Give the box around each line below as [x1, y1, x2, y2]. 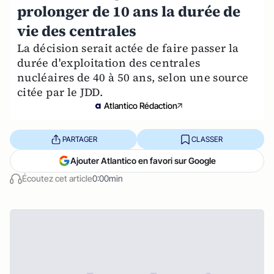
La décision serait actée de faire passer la [17, 40, 239, 56]
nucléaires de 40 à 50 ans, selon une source [17, 70, 249, 85]
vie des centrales [17, 21, 136, 41]
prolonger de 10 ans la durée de [17, 1, 240, 21]
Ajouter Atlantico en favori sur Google [70, 155, 216, 166]
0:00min [92, 173, 123, 183]
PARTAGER [62, 134, 97, 144]
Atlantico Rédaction [104, 100, 177, 111]
